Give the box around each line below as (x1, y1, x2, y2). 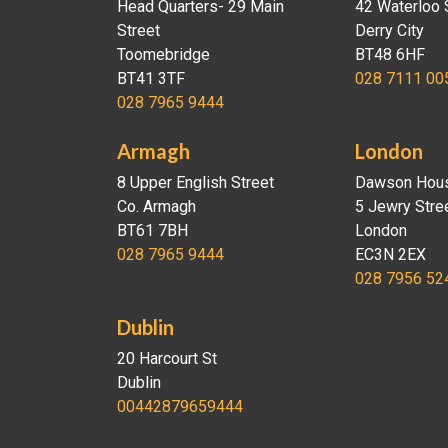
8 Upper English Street (117, 172, 274, 192)
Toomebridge (117, 44, 210, 64)
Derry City (354, 20, 424, 40)
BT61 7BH (117, 220, 188, 240)
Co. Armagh (117, 196, 196, 216)
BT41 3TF (117, 68, 185, 88)
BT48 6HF (354, 44, 425, 64)
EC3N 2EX (354, 244, 426, 264)
